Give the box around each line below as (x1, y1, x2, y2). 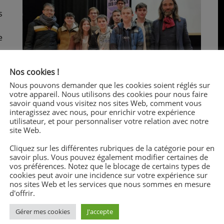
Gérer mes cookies (15, 207, 70, 216)
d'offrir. (9, 188, 35, 198)
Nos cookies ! (9, 66, 59, 77)
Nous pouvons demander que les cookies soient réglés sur (9, 80, 210, 90)
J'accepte (87, 207, 113, 216)
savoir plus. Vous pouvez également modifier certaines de (9, 152, 208, 162)
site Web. (9, 125, 41, 135)
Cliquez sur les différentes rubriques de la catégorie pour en (9, 143, 214, 153)
